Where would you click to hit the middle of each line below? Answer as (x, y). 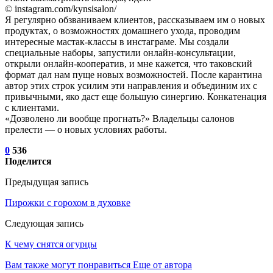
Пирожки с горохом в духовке (68, 202)
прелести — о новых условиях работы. (86, 129)
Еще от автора (162, 264)
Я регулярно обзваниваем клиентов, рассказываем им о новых (135, 19)
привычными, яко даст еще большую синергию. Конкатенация (136, 96)
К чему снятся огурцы (51, 244)
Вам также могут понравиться (68, 264)
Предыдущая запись (47, 182)
